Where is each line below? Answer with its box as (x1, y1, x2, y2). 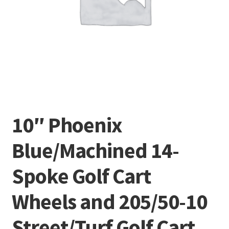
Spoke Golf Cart (11, 162, 151, 189)
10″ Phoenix (11, 111, 122, 138)
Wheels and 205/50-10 (11, 188, 207, 215)
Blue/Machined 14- (11, 136, 179, 164)
